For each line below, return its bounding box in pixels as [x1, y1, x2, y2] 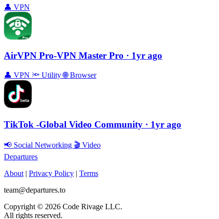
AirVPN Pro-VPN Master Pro [4, 50, 126, 61]
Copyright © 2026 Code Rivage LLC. [4, 202, 122, 211]
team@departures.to [4, 185, 66, 194]
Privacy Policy [29, 169, 74, 177]
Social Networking [12, 140, 74, 149]
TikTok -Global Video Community [4, 119, 145, 130]
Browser [68, 71, 96, 80]
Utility [40, 71, 63, 80]
